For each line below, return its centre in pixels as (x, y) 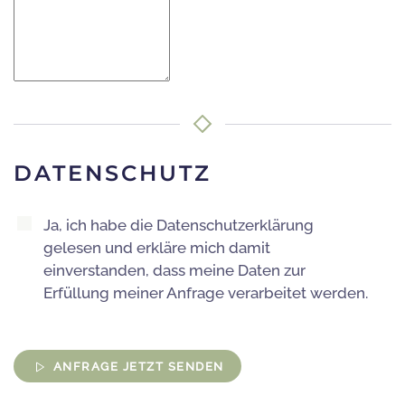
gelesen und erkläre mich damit (157, 248)
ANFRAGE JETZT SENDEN (138, 367)
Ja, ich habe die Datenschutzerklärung (179, 226)
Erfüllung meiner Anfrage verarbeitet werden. (206, 293)
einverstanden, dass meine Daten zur (174, 271)
